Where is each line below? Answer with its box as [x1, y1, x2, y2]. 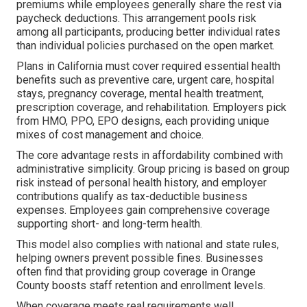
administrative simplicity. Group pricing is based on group [16, 162, 290, 176]
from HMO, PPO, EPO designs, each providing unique [16, 114, 269, 128]
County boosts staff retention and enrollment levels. [16, 279, 265, 293]
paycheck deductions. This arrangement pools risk [16, 12, 256, 25]
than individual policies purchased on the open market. [16, 39, 275, 53]
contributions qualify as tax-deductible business [16, 190, 247, 204]
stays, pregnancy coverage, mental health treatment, [16, 87, 264, 101]
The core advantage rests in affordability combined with [16, 149, 283, 162]
